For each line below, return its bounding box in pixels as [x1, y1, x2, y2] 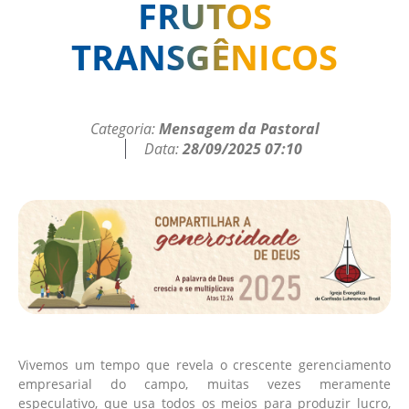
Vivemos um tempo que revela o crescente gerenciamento [18, 356, 391, 374]
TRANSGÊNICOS [71, 32, 338, 80]
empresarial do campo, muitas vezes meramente [18, 375, 391, 393]
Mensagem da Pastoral [158, 118, 320, 139]
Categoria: [89, 118, 159, 139]
